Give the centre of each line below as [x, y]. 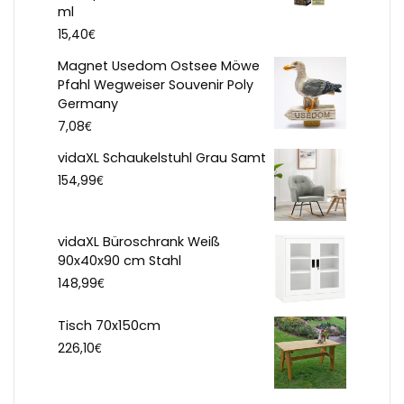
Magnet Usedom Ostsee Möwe [159, 66]
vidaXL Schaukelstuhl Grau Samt [162, 158]
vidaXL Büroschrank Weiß [139, 242]
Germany [88, 104]
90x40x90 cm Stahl [119, 261]
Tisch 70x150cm [109, 326]
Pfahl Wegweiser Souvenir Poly [156, 85]
